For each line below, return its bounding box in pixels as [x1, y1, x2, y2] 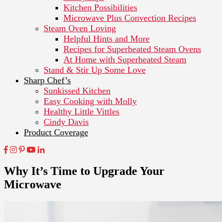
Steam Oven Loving [44, 23, 116, 33]
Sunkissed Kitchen [44, 85, 111, 96]
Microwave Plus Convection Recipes [63, 12, 196, 23]
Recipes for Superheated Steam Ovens [63, 44, 201, 54]
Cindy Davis [44, 116, 89, 127]
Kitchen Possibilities [63, 2, 137, 12]
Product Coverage [24, 127, 88, 137]
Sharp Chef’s [24, 75, 71, 85]
